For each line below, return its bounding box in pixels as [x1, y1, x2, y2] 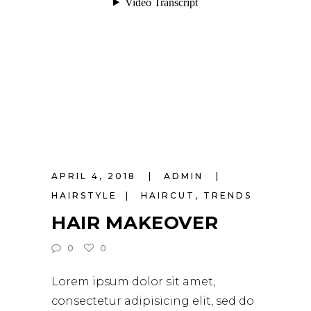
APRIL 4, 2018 [51, 171, 140, 181]
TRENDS [203, 190, 252, 201]
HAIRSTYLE [51, 190, 117, 201]
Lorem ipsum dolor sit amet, [51, 275, 215, 288]
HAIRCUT [141, 190, 195, 201]
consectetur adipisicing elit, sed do [51, 294, 254, 308]
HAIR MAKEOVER [51, 212, 219, 234]
